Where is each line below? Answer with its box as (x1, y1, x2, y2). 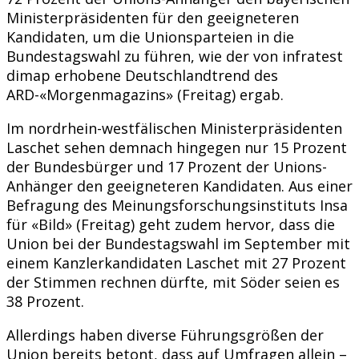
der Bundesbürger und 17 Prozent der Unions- (6, 156, 327, 176)
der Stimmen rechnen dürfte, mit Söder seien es (6, 272, 340, 292)
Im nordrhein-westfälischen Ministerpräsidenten (6, 118, 342, 138)
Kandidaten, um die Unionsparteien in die (6, 26, 294, 46)
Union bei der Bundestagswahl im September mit (6, 233, 350, 253)
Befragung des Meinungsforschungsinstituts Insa (6, 195, 348, 215)
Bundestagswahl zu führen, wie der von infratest (6, 46, 343, 66)
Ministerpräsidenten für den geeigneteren (6, 7, 299, 27)
